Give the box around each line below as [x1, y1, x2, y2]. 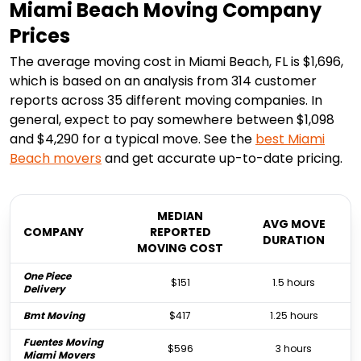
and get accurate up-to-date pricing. [102, 149, 342, 168]
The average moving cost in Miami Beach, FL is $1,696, [10, 52, 343, 72]
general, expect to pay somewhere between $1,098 [10, 110, 334, 130]
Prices [10, 23, 70, 50]
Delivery [23, 282, 65, 297]
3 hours [276, 342, 312, 356]
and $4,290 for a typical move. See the [10, 130, 255, 149]
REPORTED [149, 224, 211, 241]
